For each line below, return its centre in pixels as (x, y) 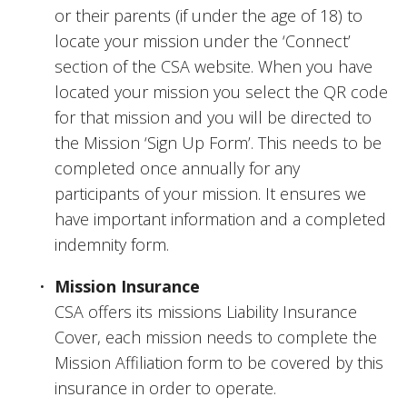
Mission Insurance (127, 287)
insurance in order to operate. (165, 388)
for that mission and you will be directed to (213, 118)
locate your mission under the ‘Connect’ (203, 41)
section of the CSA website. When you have (213, 67)
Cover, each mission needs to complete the (216, 338)
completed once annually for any (177, 169)
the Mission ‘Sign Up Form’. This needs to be (218, 143)
